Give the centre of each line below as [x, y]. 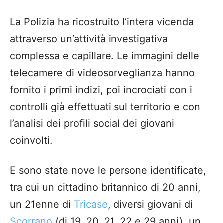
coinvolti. [31, 140]
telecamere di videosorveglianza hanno [102, 72]
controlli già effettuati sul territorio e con [105, 106]
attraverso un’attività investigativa [89, 39]
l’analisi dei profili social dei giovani [92, 123]
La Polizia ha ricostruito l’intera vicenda [102, 22]
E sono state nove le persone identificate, [108, 170]
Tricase [91, 204]
